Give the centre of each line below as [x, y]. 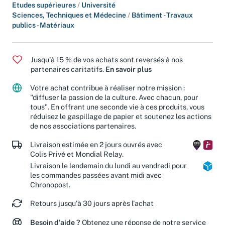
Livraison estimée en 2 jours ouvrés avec [96, 144]
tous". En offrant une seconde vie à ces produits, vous [117, 107]
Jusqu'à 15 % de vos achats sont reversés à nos [107, 60]
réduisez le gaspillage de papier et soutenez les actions [121, 117]
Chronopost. [50, 184]
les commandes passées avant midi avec [96, 175]
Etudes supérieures [45, 5]
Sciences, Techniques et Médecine [70, 15]
